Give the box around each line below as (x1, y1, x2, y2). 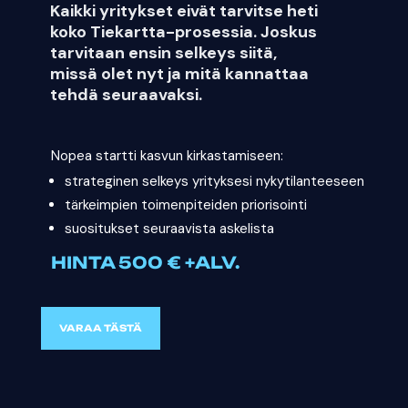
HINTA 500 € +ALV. (50, 251, 240, 272)
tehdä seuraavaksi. (49, 83, 202, 106)
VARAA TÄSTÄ (58, 321, 142, 333)
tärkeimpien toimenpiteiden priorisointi (64, 195, 307, 214)
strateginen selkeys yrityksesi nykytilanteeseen (64, 171, 364, 190)
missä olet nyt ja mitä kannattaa (49, 62, 309, 85)
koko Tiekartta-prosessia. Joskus (49, 20, 317, 43)
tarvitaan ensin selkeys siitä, (49, 41, 277, 64)
